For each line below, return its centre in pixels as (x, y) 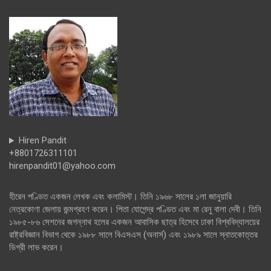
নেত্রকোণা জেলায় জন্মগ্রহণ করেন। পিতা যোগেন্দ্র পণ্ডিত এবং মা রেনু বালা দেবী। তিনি (135, 210)
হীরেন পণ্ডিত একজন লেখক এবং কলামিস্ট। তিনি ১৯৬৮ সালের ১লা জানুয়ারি (120, 197)
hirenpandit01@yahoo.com (62, 166)
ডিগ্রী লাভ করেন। (36, 248)
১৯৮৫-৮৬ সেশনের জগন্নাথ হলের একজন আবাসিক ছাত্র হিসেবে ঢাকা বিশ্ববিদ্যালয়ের (134, 222)
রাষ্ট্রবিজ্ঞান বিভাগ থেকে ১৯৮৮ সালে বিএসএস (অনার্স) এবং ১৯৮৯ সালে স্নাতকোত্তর (133, 235)
